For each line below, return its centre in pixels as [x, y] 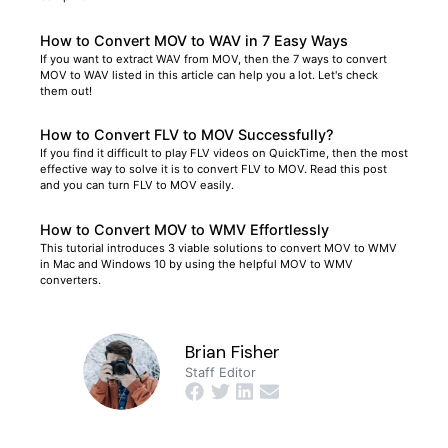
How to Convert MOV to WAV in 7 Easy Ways [194, 40]
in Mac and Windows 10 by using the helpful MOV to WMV [196, 263]
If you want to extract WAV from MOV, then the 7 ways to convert [213, 58]
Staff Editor [221, 372]
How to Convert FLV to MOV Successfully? [187, 135]
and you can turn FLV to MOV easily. [137, 185]
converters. [70, 279]
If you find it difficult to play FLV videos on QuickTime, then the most [224, 153]
